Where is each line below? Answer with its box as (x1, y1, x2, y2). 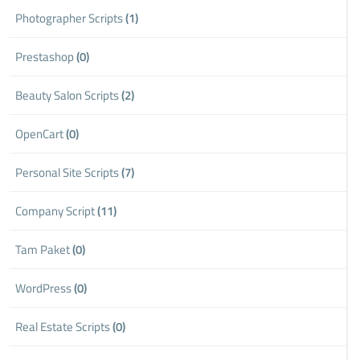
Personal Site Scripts (15, 162, 122, 182)
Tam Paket (15, 239, 73, 259)
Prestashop (15, 47, 77, 66)
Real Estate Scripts (15, 317, 113, 336)
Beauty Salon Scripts (15, 85, 122, 104)
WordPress (15, 278, 75, 297)
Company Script (15, 201, 98, 220)
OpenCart (15, 124, 67, 143)
